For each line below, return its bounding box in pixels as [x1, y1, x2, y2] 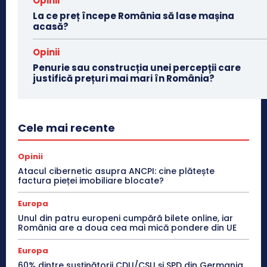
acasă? [33, 20, 69, 33]
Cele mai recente [18, 120, 115, 135]
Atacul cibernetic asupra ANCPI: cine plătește [18, 164, 215, 177]
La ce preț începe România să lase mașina [33, 9, 234, 22]
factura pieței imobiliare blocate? [18, 174, 164, 187]
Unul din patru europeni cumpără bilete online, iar [18, 212, 233, 224]
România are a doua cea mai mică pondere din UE [18, 221, 237, 234]
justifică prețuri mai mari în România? [33, 72, 215, 85]
